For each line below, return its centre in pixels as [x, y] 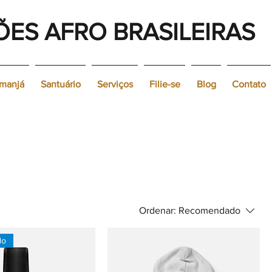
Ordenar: [158, 210]
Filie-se [165, 84]
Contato [249, 84]
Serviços [115, 84]
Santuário [60, 84]
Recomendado [209, 210]
